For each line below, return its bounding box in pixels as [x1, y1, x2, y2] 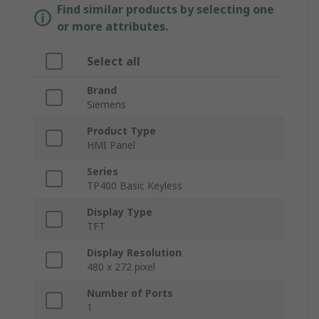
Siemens [87, 98, 126, 112]
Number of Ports [87, 286, 173, 300]
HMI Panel [87, 138, 135, 152]
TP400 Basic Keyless [87, 179, 182, 193]
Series [87, 164, 118, 179]
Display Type [87, 205, 152, 219]
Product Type [87, 124, 156, 138]
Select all [87, 53, 140, 70]
